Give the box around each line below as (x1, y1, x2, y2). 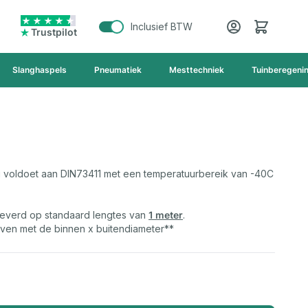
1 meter (148, 209, 183, 221)
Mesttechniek (169, 65, 224, 75)
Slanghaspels (12, 65, 67, 75)
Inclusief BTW (131, 20, 192, 32)
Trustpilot (31, 25, 77, 38)
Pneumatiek (94, 65, 142, 75)
